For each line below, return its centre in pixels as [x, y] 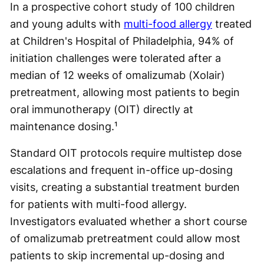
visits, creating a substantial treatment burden [125, 187]
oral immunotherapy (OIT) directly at [102, 110]
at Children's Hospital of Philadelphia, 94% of [122, 41]
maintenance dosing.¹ [64, 127]
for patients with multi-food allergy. [98, 204]
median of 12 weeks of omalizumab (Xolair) [118, 75]
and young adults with [67, 24]
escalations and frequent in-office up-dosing [121, 170]
